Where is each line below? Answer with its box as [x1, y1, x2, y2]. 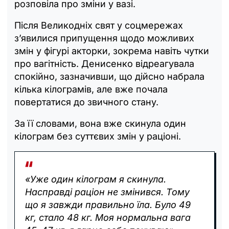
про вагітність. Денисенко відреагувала [14, 58, 194, 69]
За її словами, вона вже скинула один [14, 118, 186, 129]
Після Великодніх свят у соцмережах [14, 19, 183, 31]
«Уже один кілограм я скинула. [25, 173, 166, 185]
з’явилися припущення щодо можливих [14, 32, 194, 43]
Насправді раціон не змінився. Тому [25, 186, 190, 197]
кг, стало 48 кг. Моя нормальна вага [25, 212, 191, 223]
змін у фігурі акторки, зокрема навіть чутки [14, 45, 209, 56]
